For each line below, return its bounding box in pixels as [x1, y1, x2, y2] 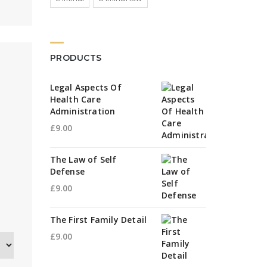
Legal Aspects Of [49, 82, 122, 93]
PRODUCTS [49, 52, 102, 63]
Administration [49, 105, 116, 117]
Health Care [49, 94, 101, 105]
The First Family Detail [49, 214, 147, 225]
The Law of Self [49, 154, 117, 165]
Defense [49, 166, 85, 177]
